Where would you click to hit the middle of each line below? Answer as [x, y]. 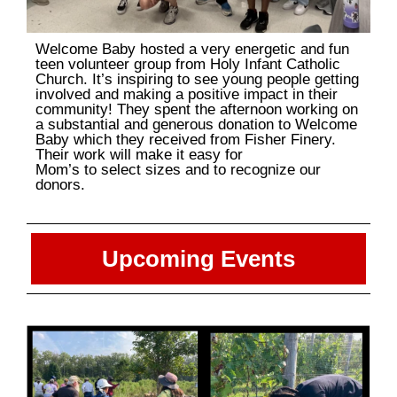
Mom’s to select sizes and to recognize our [178, 170]
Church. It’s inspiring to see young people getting [197, 80]
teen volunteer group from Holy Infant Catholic [188, 65]
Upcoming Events [198, 259]
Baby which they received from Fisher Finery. [186, 140]
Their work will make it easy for [139, 155]
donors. [60, 185]
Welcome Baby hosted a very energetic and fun [192, 50]
